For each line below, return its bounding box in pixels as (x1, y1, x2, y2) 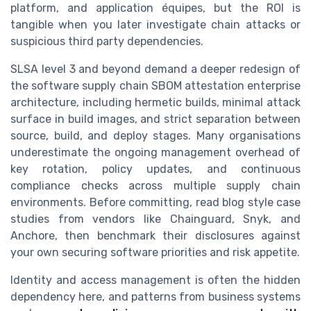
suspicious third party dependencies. (10, 34, 203, 48)
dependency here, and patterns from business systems (10, 289, 301, 303)
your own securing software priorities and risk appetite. (10, 245, 300, 259)
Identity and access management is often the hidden (10, 273, 301, 287)
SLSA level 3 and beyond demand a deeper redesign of (10, 62, 301, 76)
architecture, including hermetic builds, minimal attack (10, 95, 301, 109)
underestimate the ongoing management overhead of (10, 145, 301, 159)
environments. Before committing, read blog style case (10, 195, 301, 209)
